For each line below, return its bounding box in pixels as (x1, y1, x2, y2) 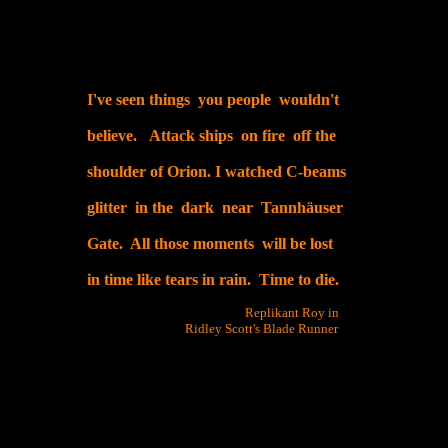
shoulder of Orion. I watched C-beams (87, 163, 346, 181)
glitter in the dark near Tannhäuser (87, 199, 343, 217)
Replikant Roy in (109, 305, 339, 321)
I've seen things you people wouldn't (87, 91, 339, 109)
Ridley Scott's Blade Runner (110, 321, 338, 337)
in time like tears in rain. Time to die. (87, 271, 339, 289)
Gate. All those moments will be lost (87, 235, 333, 253)
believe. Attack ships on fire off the (87, 127, 336, 145)
